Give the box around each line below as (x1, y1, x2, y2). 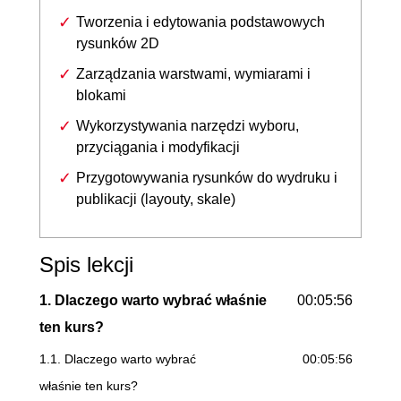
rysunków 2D (76, 35, 159, 51)
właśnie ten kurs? (39, 378, 138, 393)
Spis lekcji (39, 252, 133, 277)
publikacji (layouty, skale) (76, 191, 235, 207)
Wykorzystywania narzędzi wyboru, (76, 117, 299, 133)
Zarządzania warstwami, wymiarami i (76, 65, 311, 81)
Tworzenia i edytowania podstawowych (76, 13, 325, 30)
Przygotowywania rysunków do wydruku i (76, 169, 337, 185)
